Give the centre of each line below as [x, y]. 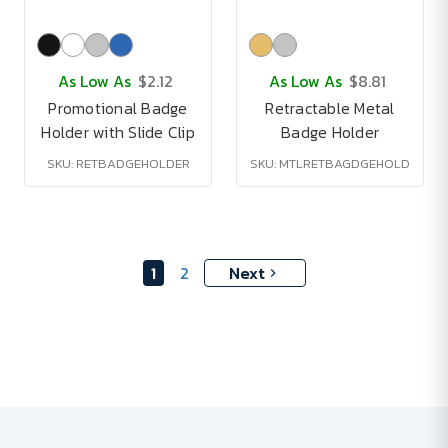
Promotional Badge [118, 108]
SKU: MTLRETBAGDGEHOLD [330, 163]
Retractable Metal [330, 108]
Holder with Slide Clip [118, 132]
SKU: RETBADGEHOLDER [118, 163]
